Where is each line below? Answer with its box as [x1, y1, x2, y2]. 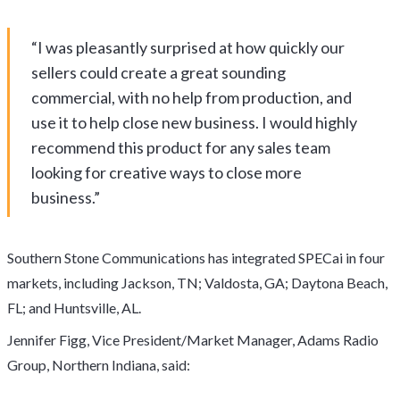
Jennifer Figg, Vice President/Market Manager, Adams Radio [7, 331, 379, 348]
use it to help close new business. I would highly [31, 112, 357, 132]
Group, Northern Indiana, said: [7, 356, 190, 373]
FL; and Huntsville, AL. [7, 299, 141, 316]
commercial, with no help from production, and [31, 87, 352, 107]
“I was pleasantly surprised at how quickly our [31, 37, 345, 57]
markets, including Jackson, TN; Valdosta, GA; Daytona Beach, [7, 274, 387, 291]
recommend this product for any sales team [31, 137, 330, 157]
